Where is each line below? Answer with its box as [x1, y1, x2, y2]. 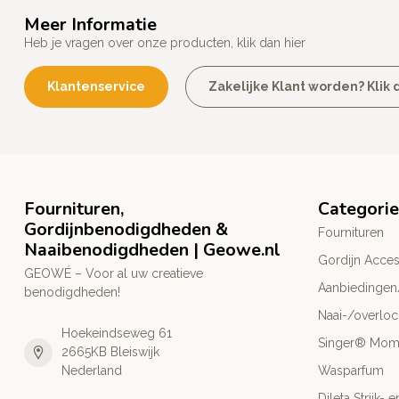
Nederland [61, 363, 122, 379]
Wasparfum [318, 363, 384, 379]
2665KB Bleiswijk [61, 345, 159, 360]
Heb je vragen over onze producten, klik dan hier [24, 36, 305, 51]
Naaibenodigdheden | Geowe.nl [24, 238, 281, 263]
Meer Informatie [24, 12, 157, 37]
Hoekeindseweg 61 [61, 326, 172, 341]
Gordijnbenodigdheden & [24, 217, 228, 242]
